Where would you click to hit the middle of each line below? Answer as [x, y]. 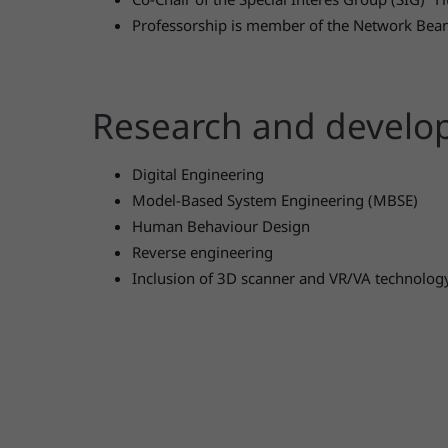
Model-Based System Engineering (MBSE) [275, 200]
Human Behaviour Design [221, 226]
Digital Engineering [198, 174]
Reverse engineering [202, 252]
